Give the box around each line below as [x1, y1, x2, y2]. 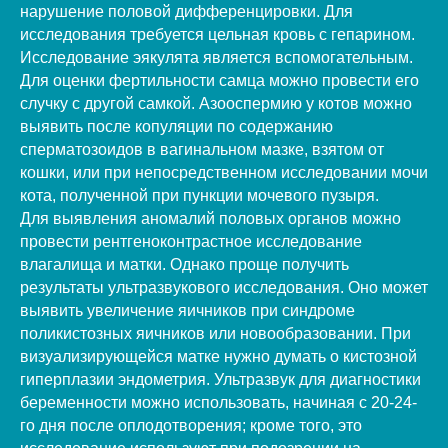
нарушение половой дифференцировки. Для [20, 2, 353, 20]
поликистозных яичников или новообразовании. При [20, 324, 411, 342]
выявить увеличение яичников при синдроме [20, 301, 355, 319]
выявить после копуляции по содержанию [20, 117, 333, 135]
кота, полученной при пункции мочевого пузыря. [20, 186, 379, 204]
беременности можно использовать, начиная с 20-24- [20, 393, 417, 411]
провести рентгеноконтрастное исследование [20, 232, 362, 250]
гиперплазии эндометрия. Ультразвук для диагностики [20, 370, 421, 388]
